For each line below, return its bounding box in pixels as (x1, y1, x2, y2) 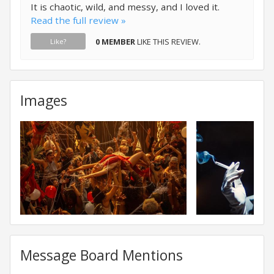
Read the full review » (31, 14, 126, 26)
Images (20, 91, 67, 110)
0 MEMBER (95, 36, 135, 47)
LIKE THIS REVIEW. (135, 36, 201, 47)
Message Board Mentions (20, 246, 183, 265)
